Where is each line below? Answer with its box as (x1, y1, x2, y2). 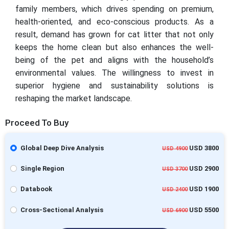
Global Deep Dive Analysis (20, 144, 104, 152)
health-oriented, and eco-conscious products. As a (15, 16, 214, 27)
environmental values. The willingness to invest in (15, 67, 214, 78)
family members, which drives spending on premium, (15, 4, 214, 14)
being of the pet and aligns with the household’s (15, 55, 214, 65)
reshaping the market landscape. (15, 93, 132, 103)
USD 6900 (162, 207, 188, 214)
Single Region (20, 165, 64, 172)
